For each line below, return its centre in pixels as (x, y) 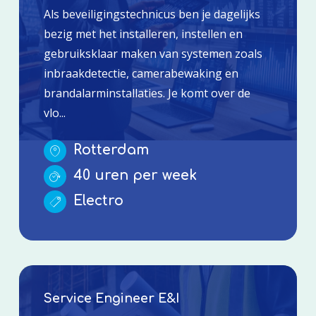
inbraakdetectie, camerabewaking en (141, 73)
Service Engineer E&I (111, 298)
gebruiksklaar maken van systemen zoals (153, 53)
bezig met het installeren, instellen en (143, 34)
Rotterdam (109, 150)
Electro (96, 200)
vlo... (54, 113)
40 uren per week (133, 175)
